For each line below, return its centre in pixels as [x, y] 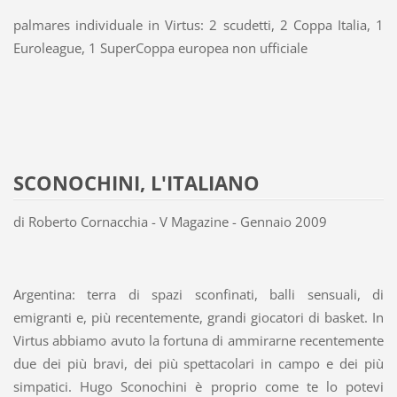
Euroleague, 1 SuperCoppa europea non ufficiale [160, 48]
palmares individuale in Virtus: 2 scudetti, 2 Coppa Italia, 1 [198, 25]
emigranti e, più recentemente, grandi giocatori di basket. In [198, 318]
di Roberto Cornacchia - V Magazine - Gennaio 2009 [170, 222]
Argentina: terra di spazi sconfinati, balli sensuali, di [198, 295]
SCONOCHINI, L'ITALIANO [136, 183]
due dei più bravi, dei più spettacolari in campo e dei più [198, 364]
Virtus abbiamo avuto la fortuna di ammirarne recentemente [198, 341]
